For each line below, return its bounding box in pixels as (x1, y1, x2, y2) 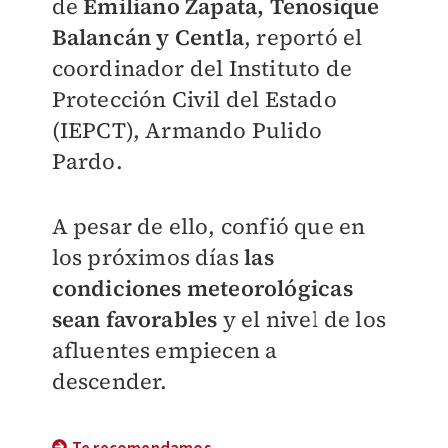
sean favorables (51, 304, 218, 334)
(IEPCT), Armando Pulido (51, 115, 323, 145)
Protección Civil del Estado (51, 84, 337, 114)
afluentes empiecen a (51, 335, 278, 365)
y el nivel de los (217, 304, 387, 334)
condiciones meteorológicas (51, 273, 353, 303)
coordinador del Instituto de (51, 53, 353, 83)
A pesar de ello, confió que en (51, 211, 366, 241)
